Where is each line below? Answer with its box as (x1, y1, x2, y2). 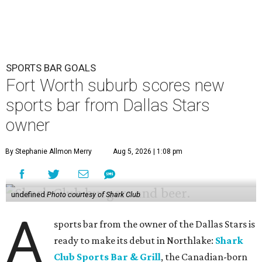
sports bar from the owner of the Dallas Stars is (54, 218, 256, 230)
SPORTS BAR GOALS (6, 62, 96, 74)
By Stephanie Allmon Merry (5, 147, 92, 156)
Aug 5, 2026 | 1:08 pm (113, 147, 182, 156)
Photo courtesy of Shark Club (46, 190, 140, 199)
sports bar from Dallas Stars (6, 95, 210, 115)
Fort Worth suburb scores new (6, 75, 225, 95)
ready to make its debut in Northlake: (54, 235, 216, 246)
